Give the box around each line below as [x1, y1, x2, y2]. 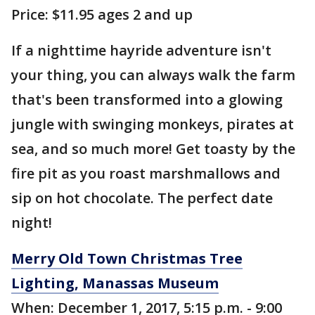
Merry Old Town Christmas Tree [11, 249, 243, 268]
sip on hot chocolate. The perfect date [11, 188, 273, 207]
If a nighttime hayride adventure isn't [11, 41, 271, 60]
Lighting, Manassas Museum [11, 274, 219, 292]
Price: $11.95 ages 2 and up [11, 5, 193, 24]
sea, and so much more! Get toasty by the [11, 139, 295, 158]
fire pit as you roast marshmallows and [11, 164, 281, 183]
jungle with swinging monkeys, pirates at [11, 115, 294, 134]
